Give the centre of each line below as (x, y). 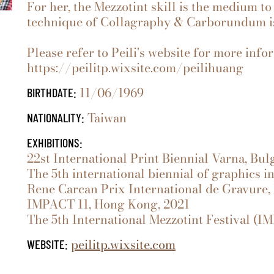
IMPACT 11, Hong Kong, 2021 (108, 204)
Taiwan (106, 118)
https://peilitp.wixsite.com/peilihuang (135, 68)
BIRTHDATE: (52, 93)
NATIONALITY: (56, 118)
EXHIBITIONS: (55, 143)
